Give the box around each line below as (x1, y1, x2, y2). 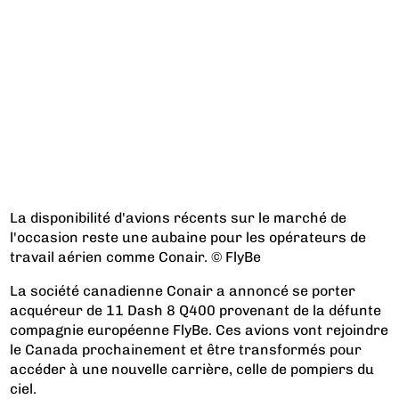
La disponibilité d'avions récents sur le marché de (10, 208, 347, 226)
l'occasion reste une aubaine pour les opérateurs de (10, 228, 367, 246)
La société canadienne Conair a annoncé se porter (10, 281, 356, 299)
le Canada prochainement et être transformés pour (10, 340, 362, 358)
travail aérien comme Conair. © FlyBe (10, 248, 262, 265)
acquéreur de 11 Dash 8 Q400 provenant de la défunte (10, 301, 382, 319)
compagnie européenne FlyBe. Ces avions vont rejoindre (10, 321, 389, 338)
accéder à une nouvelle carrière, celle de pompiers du (10, 360, 375, 378)
